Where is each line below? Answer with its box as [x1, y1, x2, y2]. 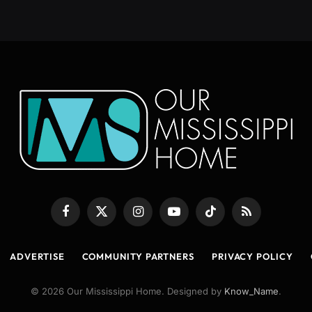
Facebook [64, 211, 107, 223]
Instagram [136, 211, 179, 223]
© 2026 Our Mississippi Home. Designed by [31, 286, 224, 297]
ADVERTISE [10, 251, 65, 263]
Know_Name [224, 286, 279, 297]
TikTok [209, 211, 237, 223]
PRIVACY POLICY [211, 251, 293, 263]
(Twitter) [100, 224, 137, 236]
